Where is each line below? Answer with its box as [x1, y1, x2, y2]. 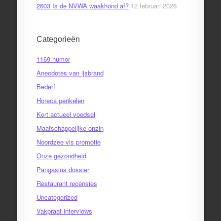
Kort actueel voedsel [36, 110, 95, 119]
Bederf [36, 82, 55, 91]
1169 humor [36, 54, 70, 64]
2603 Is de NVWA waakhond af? [36, 1, 129, 10]
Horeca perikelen [36, 96, 84, 105]
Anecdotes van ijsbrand [36, 68, 104, 77]
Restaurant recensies [36, 179, 97, 188]
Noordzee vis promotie [36, 137, 101, 147]
